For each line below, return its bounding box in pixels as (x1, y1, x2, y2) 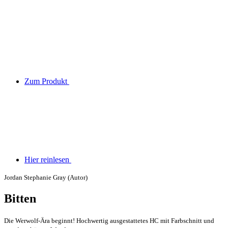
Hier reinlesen (24, 155, 71, 164)
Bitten (4, 191, 36, 205)
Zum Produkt (24, 76, 69, 85)
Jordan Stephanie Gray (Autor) (4, 173, 88, 181)
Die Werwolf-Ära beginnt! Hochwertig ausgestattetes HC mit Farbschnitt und (4, 216, 214, 224)
